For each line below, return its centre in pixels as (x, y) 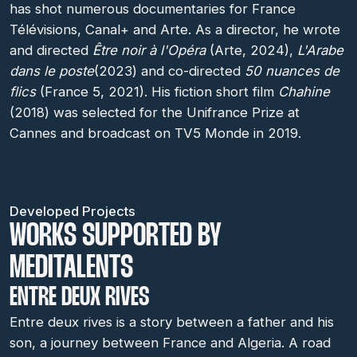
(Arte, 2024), (251, 50)
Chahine (304, 92)
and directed (51, 50)
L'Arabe (320, 50)
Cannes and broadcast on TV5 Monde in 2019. (155, 133)
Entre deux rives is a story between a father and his (172, 322)
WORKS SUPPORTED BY (116, 237)
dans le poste (52, 71)
